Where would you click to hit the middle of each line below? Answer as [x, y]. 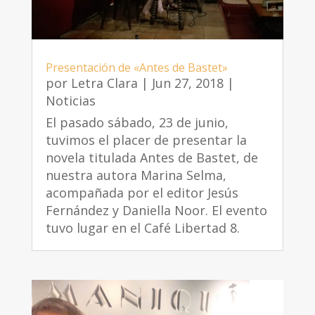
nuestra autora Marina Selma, [136, 175]
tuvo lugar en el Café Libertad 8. [142, 227]
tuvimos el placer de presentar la [146, 140]
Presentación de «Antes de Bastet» [136, 67]
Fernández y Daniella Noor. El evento [156, 210]
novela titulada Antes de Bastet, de [152, 157]
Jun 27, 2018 [187, 83]
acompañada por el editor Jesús [142, 192]
